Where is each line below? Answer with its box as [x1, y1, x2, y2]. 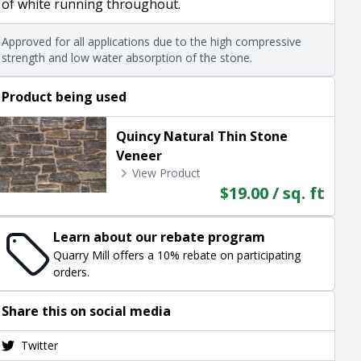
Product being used [2, 88, 127, 106]
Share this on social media [2, 302, 172, 320]
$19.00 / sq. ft [219, 182, 325, 204]
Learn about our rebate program [53, 228, 266, 246]
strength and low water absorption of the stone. [2, 50, 253, 65]
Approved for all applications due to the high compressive [2, 34, 302, 49]
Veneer [115, 147, 162, 164]
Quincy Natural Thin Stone [115, 127, 288, 145]
